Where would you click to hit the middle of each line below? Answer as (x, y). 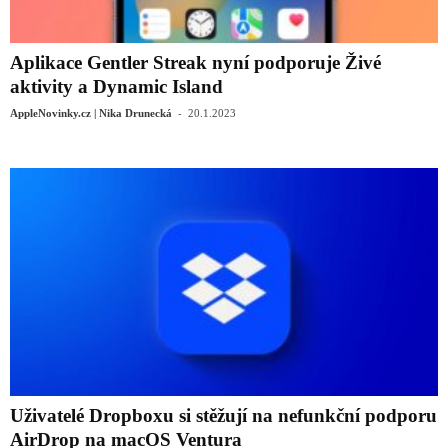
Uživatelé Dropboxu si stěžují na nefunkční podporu (223, 416)
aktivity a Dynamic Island (116, 87)
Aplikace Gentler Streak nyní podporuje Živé (195, 63)
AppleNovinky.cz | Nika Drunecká (91, 113)
